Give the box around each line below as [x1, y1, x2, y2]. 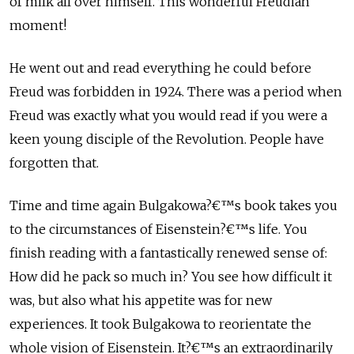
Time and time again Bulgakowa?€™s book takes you [9, 198, 337, 214]
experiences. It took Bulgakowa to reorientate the [9, 316, 311, 333]
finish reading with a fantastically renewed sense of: [9, 245, 327, 262]
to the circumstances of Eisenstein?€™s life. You [9, 221, 307, 238]
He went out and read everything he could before [9, 60, 311, 77]
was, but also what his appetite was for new [9, 292, 272, 309]
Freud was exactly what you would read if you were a [9, 107, 327, 124]
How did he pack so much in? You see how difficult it [9, 269, 332, 285]
